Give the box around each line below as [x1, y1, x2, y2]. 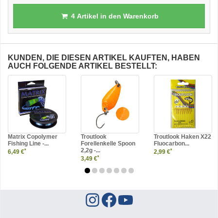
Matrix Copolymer [8, 133, 57, 140]
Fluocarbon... [154, 140, 189, 147]
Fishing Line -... [8, 140, 49, 147]
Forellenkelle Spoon [81, 140, 135, 147]
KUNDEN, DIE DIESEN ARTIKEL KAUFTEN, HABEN [8, 54, 200, 62]
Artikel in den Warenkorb [74, 12, 159, 20]
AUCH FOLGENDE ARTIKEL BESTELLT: [8, 62, 157, 70]
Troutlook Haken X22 [154, 133, 211, 140]
